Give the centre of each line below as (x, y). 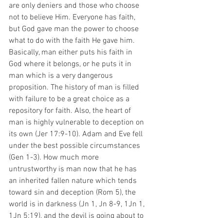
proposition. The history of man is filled (75, 88)
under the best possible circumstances (75, 146)
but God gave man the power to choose (75, 29)
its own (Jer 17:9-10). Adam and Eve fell (77, 134)
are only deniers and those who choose (75, 6)
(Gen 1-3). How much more (55, 158)
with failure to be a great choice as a (70, 99)
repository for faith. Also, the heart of (71, 111)
